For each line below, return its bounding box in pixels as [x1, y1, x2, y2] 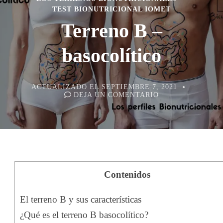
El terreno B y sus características [20, 194, 141, 205]
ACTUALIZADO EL [31, 83, 102, 91]
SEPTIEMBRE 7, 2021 [101, 83, 177, 91]
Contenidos [104, 169, 150, 180]
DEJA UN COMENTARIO [74, 91, 159, 99]
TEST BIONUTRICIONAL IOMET [52, 5, 171, 13]
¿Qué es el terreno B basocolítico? [20, 210, 148, 221]
